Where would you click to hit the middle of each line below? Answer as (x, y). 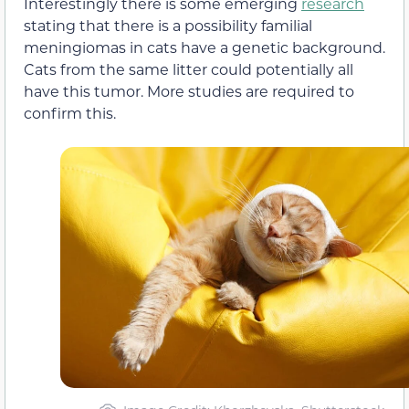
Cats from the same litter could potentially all (189, 68)
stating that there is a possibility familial (168, 25)
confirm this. (70, 112)
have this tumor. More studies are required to (189, 90)
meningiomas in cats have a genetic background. (204, 47)
